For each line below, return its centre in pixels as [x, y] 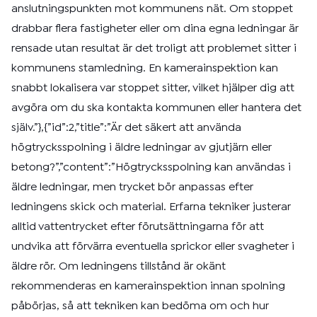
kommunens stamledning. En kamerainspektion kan [145, 68]
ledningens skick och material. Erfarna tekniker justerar [151, 207]
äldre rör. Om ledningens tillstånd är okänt [119, 266]
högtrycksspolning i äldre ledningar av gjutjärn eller [142, 148]
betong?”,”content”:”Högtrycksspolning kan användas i [151, 167]
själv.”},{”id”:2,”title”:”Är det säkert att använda [126, 128]
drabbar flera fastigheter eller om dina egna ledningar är [155, 29]
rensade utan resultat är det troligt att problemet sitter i [154, 48]
